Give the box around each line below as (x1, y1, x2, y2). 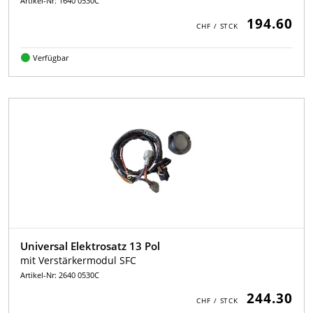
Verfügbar (32, 52, 68, 64)
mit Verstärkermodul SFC (20, 254, 136, 268)
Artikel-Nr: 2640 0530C (20, 270, 99, 281)
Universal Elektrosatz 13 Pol (20, 239, 160, 254)
